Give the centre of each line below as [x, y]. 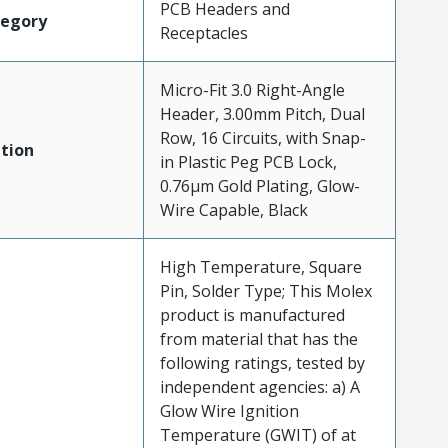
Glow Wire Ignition [229, 411]
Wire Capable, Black [233, 210]
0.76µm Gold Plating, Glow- [259, 186]
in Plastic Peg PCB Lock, [248, 162]
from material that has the [258, 339]
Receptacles [203, 33]
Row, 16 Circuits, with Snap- [262, 138]
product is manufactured [252, 315]
